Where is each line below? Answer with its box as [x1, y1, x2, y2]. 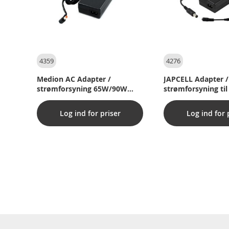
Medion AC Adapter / [37, 74, 111, 84]
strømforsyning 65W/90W [37, 84, 127, 94]
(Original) [37, 94, 70, 103]
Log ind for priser [59, 108, 121, 118]
